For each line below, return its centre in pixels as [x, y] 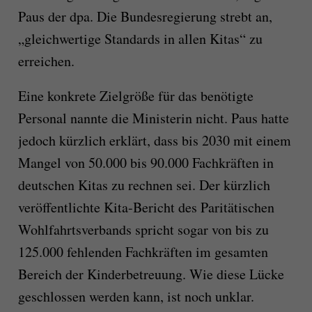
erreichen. [46, 61]
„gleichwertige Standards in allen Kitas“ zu [140, 39]
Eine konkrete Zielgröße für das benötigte [135, 96]
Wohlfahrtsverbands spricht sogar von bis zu [143, 230]
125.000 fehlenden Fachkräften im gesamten [143, 252]
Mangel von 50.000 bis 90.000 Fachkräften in [146, 163]
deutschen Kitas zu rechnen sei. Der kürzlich [144, 185]
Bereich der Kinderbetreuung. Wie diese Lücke [151, 274]
